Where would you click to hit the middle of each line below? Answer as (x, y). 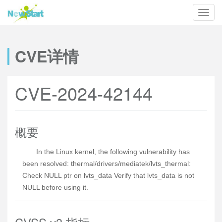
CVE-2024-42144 (84, 93)
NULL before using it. (55, 187)
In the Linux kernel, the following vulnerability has (113, 152)
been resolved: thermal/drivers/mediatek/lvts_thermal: (107, 164)
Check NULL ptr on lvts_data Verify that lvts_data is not (108, 175)
